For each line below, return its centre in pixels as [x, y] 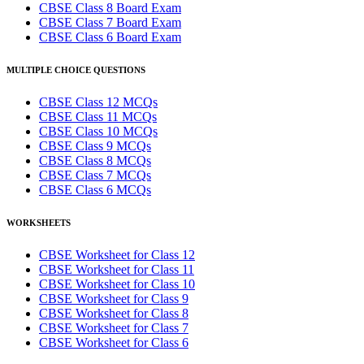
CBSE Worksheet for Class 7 [114, 328]
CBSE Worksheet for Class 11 [117, 270]
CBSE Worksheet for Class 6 [114, 343]
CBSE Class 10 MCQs [98, 132]
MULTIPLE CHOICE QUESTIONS [76, 70]
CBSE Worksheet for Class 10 [117, 284]
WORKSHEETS [39, 223]
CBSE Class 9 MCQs [95, 146]
